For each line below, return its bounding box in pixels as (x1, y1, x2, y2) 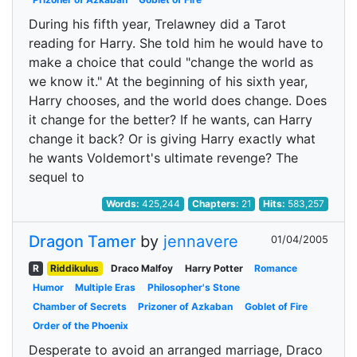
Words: (106, 198, 143, 210)
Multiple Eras (75, 281, 136, 293)
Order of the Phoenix (32, 320, 128, 331)
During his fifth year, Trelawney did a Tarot (29, 16, 286, 32)
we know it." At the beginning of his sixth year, (29, 73, 308, 89)
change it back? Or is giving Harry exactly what (29, 131, 316, 147)
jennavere (163, 232, 238, 251)
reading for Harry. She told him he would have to (29, 35, 324, 51)
